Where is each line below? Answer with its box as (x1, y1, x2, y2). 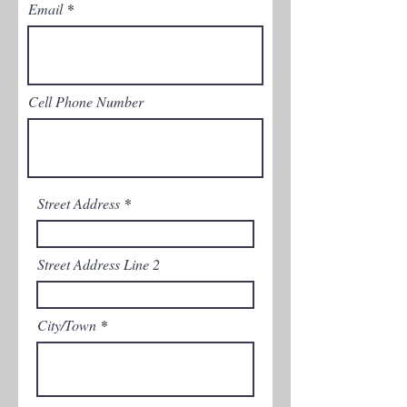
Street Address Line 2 (37, 254, 160, 273)
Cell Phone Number (28, 92, 144, 111)
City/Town (37, 315, 96, 334)
